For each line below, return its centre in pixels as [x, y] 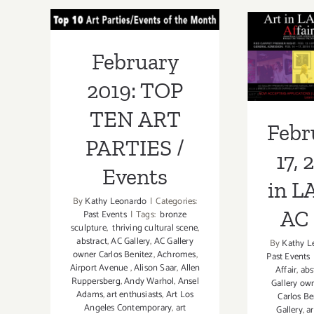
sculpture [89, 228]
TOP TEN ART [135, 22]
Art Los [180, 294]
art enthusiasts [135, 294]
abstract [92, 241]
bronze [172, 214]
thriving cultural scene [154, 228]
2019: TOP [135, 90]
